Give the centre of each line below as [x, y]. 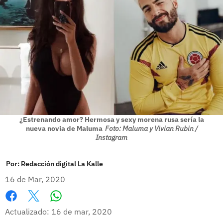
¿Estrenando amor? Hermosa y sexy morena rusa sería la [111, 119]
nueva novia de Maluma [64, 128]
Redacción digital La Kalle [62, 164]
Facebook [22, 206]
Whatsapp [75, 206]
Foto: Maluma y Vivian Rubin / [151, 128]
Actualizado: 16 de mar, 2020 [58, 211]
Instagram [111, 137]
